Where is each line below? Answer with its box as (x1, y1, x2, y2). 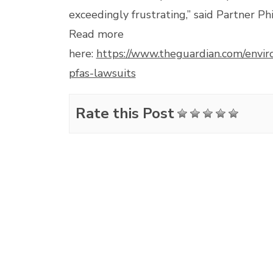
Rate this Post (75, 104, 174, 123)
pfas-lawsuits (68, 66, 136, 80)
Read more (68, 27, 124, 41)
